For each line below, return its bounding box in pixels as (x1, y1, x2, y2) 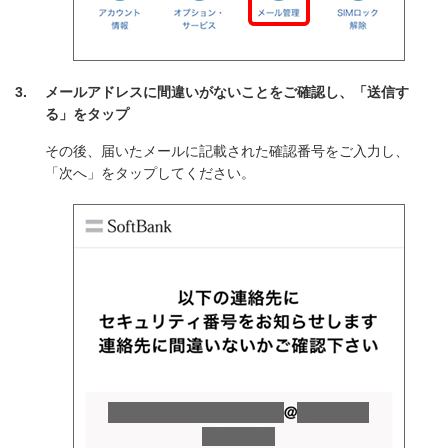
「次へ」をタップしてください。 (45, 165, 255, 181)
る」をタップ (45, 106, 129, 122)
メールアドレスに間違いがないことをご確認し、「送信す (45, 84, 409, 100)
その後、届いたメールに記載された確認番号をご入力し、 (45, 143, 409, 159)
